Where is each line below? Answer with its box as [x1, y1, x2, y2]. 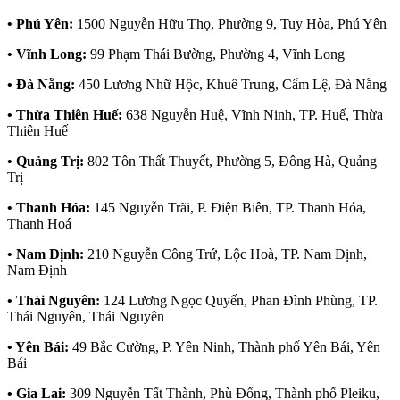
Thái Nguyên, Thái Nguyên [7, 309, 164, 325]
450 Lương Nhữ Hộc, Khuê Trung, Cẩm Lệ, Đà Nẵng [75, 77, 387, 93]
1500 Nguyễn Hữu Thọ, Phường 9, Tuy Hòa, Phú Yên [73, 16, 387, 32]
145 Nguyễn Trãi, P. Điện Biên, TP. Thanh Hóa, [90, 200, 366, 216]
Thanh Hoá [7, 216, 71, 232]
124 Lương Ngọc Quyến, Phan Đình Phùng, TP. [100, 293, 378, 309]
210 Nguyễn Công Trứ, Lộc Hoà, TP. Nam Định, [84, 246, 367, 262]
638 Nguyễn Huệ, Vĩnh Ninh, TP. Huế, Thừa [122, 107, 383, 123]
